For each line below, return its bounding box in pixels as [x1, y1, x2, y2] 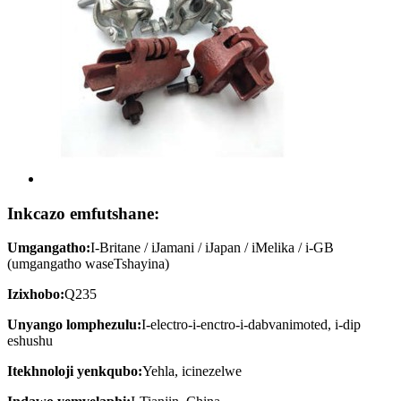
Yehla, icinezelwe [142, 363, 242, 380]
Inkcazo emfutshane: [7, 203, 159, 223]
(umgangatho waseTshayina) [7, 256, 169, 272]
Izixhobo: [7, 286, 64, 303]
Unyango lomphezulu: [7, 317, 141, 333]
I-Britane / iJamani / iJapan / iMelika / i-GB [90, 240, 334, 256]
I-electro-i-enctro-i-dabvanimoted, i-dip [141, 317, 361, 333]
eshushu [7, 333, 53, 349]
